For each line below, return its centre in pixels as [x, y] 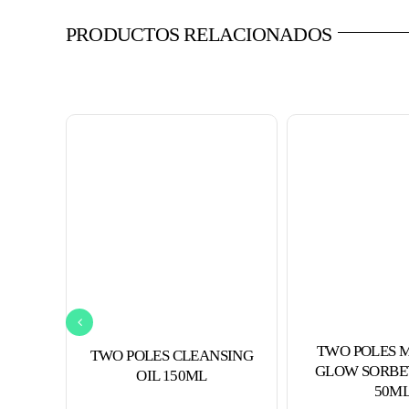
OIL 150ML [172, 376]
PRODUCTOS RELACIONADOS [199, 35]
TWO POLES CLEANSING [172, 356]
